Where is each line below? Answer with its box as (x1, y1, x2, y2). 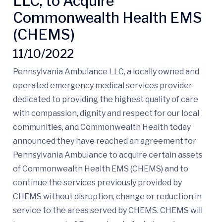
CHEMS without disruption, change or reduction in (13, 192, 202, 202)
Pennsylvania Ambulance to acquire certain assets (13, 150, 203, 160)
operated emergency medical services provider (13, 81, 192, 91)
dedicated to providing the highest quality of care (13, 95, 198, 105)
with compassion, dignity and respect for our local (13, 109, 199, 118)
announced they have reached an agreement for (13, 136, 196, 146)
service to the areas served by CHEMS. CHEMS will (13, 206, 203, 216)
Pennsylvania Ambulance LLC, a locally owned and (13, 67, 199, 77)
